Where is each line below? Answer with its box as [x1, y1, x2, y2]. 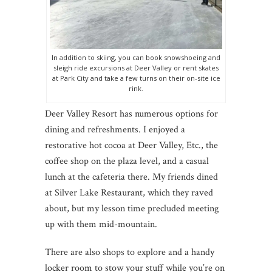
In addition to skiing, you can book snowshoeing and [52, 52, 220, 62]
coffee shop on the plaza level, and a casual [45, 154, 209, 168]
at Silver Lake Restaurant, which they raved [45, 186, 213, 199]
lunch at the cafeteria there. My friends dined [45, 170, 218, 183]
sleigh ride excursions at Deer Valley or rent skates [53, 63, 219, 72]
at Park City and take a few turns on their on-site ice [52, 73, 220, 83]
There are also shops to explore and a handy [45, 245, 214, 259]
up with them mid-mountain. [45, 217, 157, 231]
